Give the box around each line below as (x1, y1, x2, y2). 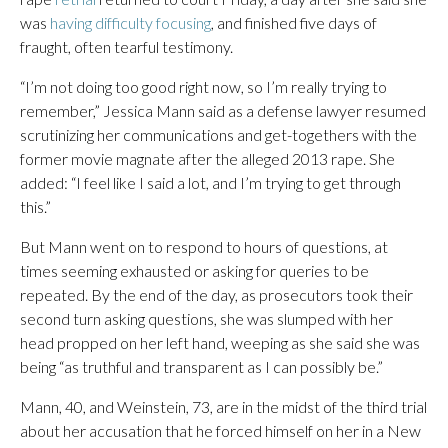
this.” (20, 196, 51, 216)
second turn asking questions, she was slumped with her (20, 308, 393, 328)
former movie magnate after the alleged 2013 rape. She (20, 148, 395, 168)
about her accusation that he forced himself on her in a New (20, 420, 421, 440)
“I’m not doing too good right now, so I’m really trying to (20, 76, 387, 96)
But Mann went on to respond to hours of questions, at (20, 236, 388, 256)
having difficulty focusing (50, 12, 211, 32)
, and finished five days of (211, 12, 377, 32)
